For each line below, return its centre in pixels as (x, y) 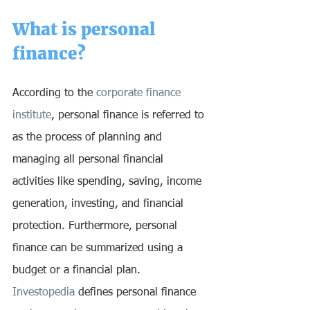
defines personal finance (137, 293)
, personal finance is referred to (129, 116)
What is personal (86, 30)
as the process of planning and (89, 138)
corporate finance (140, 94)
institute (32, 116)
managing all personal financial (90, 160)
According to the (54, 94)
